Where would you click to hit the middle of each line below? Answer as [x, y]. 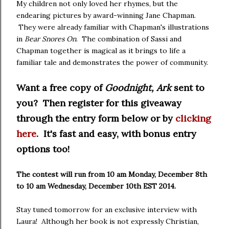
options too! [45, 149]
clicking [193, 118]
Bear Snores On [50, 39]
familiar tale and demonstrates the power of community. [112, 62]
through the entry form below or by [96, 118]
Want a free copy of [61, 88]
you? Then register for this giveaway [99, 103]
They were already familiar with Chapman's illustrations [113, 27]
